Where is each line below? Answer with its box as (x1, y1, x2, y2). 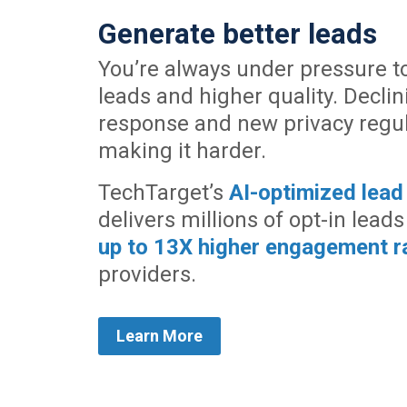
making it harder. (97, 138, 266, 164)
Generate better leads (97, 17, 377, 51)
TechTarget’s (97, 180, 229, 205)
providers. (97, 262, 196, 287)
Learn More (115, 326, 203, 345)
